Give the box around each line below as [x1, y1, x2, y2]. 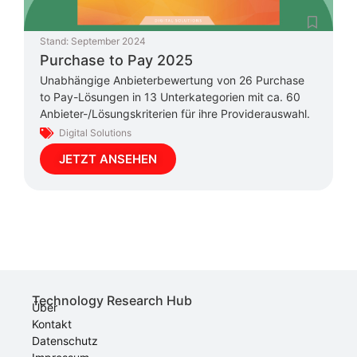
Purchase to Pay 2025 [40, 52, 193, 69]
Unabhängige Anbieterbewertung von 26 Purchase [40, 73, 304, 88]
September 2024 [71, 35, 146, 48]
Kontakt [32, 316, 72, 331]
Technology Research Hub [32, 292, 192, 308]
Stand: [40, 35, 69, 48]
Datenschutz [32, 333, 98, 347]
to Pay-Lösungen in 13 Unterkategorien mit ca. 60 [40, 90, 300, 104]
